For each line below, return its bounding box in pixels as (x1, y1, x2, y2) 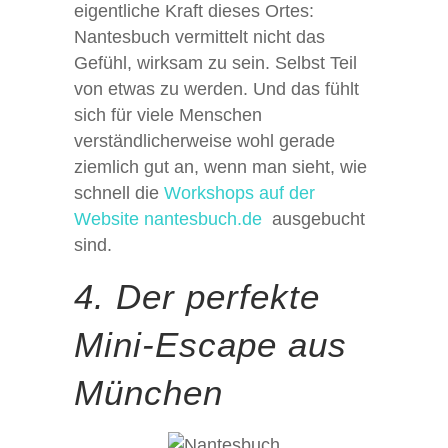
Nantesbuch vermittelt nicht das (74, 26, 325, 47)
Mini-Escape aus (74, 324, 347, 364)
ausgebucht (267, 208, 365, 229)
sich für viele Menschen (74, 104, 262, 125)
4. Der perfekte (74, 276, 320, 316)
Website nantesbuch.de (74, 208, 267, 229)
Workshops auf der (164, 182, 315, 203)
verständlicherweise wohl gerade (74, 130, 335, 151)
